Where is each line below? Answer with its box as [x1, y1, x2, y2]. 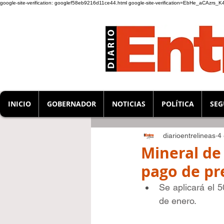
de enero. [159, 195, 196, 206]
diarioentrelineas [163, 131, 215, 139]
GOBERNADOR [46, 99, 96, 108]
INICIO [7, 99, 31, 108]
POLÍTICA [161, 99, 194, 108]
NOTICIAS [111, 99, 145, 108]
